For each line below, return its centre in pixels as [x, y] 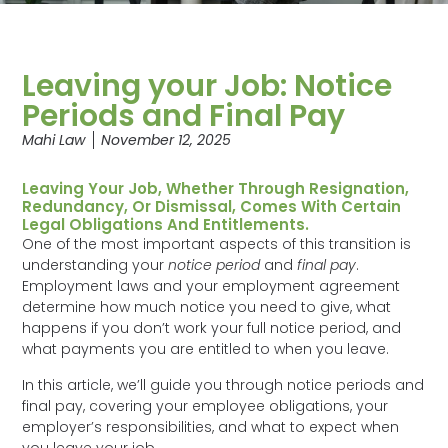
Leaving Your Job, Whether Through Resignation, [216, 189]
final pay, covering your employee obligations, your [205, 405]
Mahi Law [54, 139]
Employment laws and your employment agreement [211, 286]
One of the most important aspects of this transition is [217, 244]
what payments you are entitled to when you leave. [208, 349]
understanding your [95, 265]
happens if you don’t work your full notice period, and [212, 328]
